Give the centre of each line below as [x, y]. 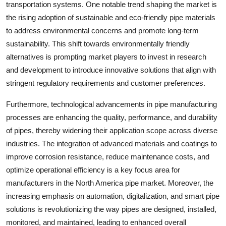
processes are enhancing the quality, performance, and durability [112, 117]
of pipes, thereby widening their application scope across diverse [112, 130]
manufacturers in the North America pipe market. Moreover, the [110, 183]
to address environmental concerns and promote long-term [102, 30]
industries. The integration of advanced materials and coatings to [111, 143]
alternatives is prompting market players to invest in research [106, 56]
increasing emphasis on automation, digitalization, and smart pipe [113, 196]
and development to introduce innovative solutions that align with [111, 70]
